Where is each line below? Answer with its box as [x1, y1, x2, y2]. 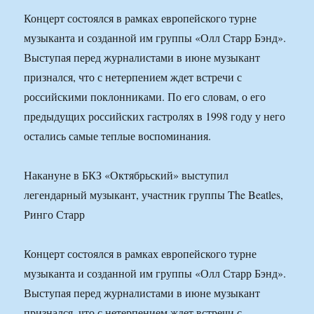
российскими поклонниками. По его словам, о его [24, 89, 266, 104]
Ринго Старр [24, 207, 86, 222]
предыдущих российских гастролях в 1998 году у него [24, 109, 286, 124]
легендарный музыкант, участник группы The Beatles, [24, 187, 284, 203]
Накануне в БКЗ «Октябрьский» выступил [24, 168, 229, 183]
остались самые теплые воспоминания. [24, 128, 212, 144]
